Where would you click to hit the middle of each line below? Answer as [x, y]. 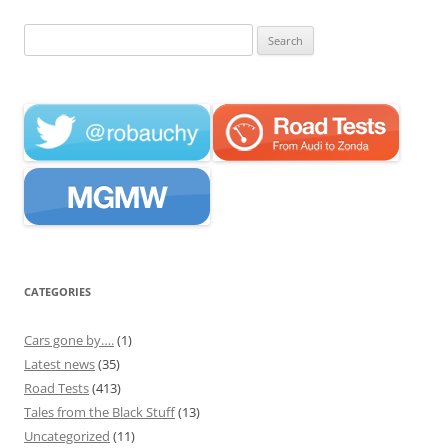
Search [43, 34]
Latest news [59, 363]
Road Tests [56, 387]
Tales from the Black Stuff [99, 411]
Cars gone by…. [69, 339]
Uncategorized [67, 435]
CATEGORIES [57, 291]
